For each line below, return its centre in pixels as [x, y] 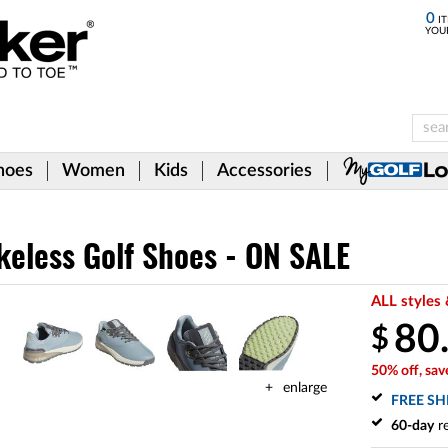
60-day [412, 426]
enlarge [305, 388]
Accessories [264, 171]
